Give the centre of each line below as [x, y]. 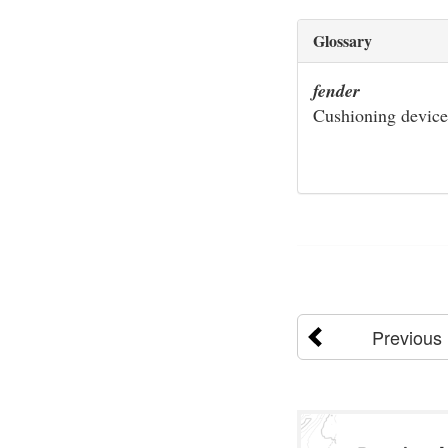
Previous [406, 336]
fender [336, 90]
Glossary [342, 40]
